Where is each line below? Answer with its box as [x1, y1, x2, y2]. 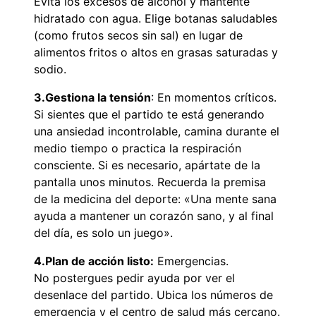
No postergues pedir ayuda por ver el [34, 271, 235, 286]
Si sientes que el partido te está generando [34, 107, 265, 122]
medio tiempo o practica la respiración [34, 141, 241, 156]
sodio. [34, 62, 66, 77]
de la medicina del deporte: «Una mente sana [34, 192, 276, 207]
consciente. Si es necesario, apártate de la [34, 158, 260, 173]
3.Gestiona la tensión [34, 90, 151, 105]
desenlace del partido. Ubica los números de [34, 288, 273, 303]
